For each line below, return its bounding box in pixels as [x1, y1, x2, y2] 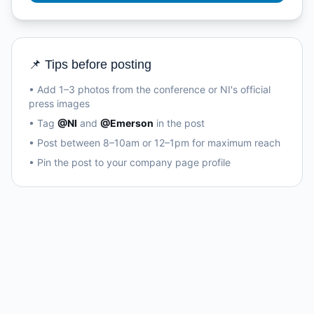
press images [29, 97, 90, 109]
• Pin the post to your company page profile [29, 156, 231, 168]
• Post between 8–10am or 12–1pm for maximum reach [29, 137, 280, 149]
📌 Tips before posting [29, 57, 151, 71]
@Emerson [100, 117, 153, 129]
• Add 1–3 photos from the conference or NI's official [29, 83, 271, 95]
